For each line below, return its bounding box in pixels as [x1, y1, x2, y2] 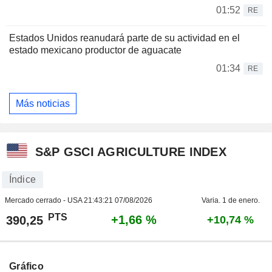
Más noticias [16, 98, 70, 109]
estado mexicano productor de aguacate [9, 45, 182, 56]
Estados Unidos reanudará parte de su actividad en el [9, 33, 240, 44]
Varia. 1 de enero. [201, 196, 260, 205]
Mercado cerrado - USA [4, 196, 84, 205]
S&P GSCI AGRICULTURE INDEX [35, 144, 226, 158]
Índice [8, 174, 36, 185]
